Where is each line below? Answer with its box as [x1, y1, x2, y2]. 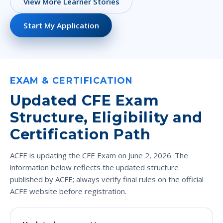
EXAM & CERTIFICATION [10, 75, 133, 86]
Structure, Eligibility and [10, 108, 203, 126]
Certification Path [10, 125, 151, 143]
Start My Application [23, 20, 99, 30]
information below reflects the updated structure [10, 162, 179, 172]
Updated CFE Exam [10, 91, 159, 109]
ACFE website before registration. [10, 186, 126, 196]
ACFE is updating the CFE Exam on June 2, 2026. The [10, 150, 188, 160]
